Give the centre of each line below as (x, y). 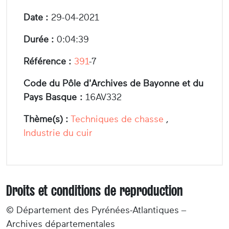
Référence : (47, 61)
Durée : (39, 39)
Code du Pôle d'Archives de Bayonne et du (113, 83)
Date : (36, 17)
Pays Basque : (53, 97)
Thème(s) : (46, 119)
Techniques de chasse (117, 119)
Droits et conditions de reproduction (95, 190)
